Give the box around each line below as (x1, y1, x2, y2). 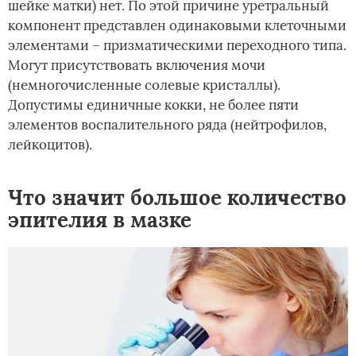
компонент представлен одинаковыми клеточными (8, 16, 346, 34)
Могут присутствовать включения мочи (8, 56, 265, 74)
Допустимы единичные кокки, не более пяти (8, 95, 299, 114)
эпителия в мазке (8, 206, 192, 233)
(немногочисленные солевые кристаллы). (8, 75, 281, 94)
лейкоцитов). (8, 135, 92, 153)
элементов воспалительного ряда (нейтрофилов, (8, 115, 327, 133)
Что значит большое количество (8, 184, 346, 211)
